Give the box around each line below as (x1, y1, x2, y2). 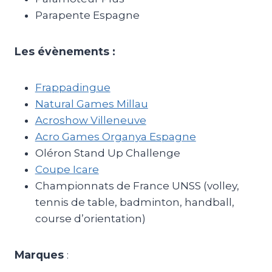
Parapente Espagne (35, 9, 140, 21)
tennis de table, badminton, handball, (35, 196, 234, 208)
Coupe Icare (35, 163, 99, 175)
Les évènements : (14, 45, 115, 58)
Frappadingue (35, 81, 110, 93)
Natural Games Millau (35, 98, 148, 110)
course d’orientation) (35, 212, 146, 225)
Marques (14, 248, 64, 261)
